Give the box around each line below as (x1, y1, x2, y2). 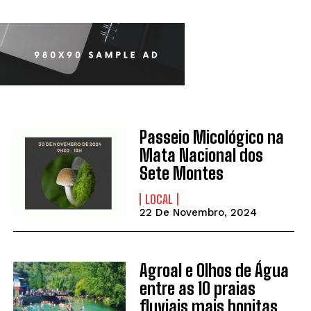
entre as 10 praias (139, 278, 255, 299)
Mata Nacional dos (139, 144, 263, 165)
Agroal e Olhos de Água (139, 260, 289, 281)
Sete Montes (139, 162, 224, 183)
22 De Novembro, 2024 (139, 205, 257, 219)
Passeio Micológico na (139, 126, 284, 147)
